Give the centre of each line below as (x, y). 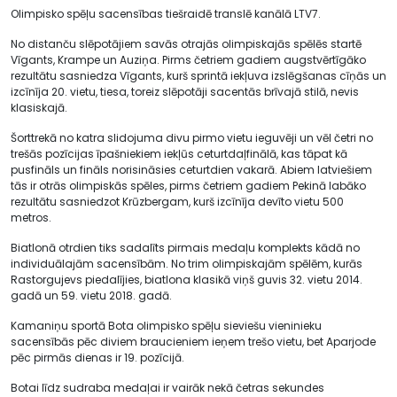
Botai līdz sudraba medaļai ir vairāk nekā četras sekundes (167, 387)
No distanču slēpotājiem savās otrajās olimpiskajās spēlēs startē (186, 43)
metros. (31, 217)
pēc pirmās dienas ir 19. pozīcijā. (97, 357)
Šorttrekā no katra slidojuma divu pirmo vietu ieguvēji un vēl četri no (192, 137)
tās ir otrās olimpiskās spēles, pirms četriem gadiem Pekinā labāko (188, 185)
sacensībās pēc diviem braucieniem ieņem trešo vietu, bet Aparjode (193, 341)
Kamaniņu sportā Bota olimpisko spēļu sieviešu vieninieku (166, 325)
